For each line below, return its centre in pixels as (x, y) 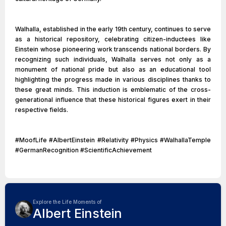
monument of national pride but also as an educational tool (113, 69)
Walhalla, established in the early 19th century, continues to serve (113, 29)
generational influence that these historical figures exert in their (113, 100)
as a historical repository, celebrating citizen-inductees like (113, 39)
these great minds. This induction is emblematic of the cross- (113, 90)
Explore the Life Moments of (67, 202)
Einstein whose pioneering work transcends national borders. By (113, 49)
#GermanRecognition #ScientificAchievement (83, 150)
